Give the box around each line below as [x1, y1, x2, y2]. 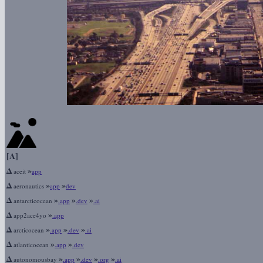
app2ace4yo [12, 211, 48, 220]
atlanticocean [12, 240, 50, 249]
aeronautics [12, 181, 46, 190]
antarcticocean [12, 196, 54, 205]
